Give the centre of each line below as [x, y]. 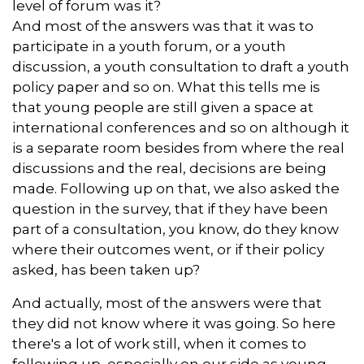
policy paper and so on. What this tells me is [166, 87]
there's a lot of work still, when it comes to [159, 343]
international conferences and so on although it [181, 127]
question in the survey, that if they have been [170, 208]
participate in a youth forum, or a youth [149, 46]
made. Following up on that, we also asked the [176, 188]
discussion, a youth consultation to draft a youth [181, 66]
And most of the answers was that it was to [163, 26]
